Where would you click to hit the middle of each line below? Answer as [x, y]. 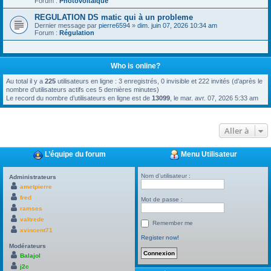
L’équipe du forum [74, 155]
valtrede [32, 219]
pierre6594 [114, 25]
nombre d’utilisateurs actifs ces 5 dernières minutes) [83, 90]
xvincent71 [36, 230]
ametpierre [36, 187]
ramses [31, 208]
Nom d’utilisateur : [166, 176]
